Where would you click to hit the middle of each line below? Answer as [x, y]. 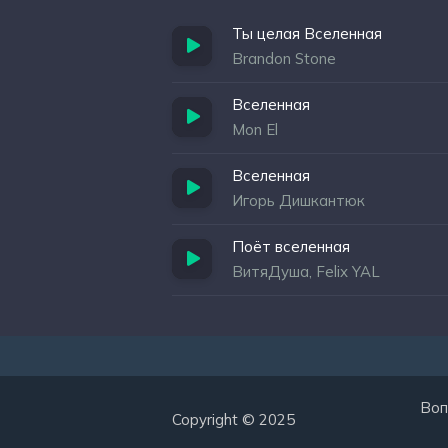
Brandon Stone [284, 58]
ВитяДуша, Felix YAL [306, 271]
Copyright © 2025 [233, 419]
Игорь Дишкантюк [298, 200]
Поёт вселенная [291, 246]
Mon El [255, 129]
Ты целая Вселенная [307, 33]
